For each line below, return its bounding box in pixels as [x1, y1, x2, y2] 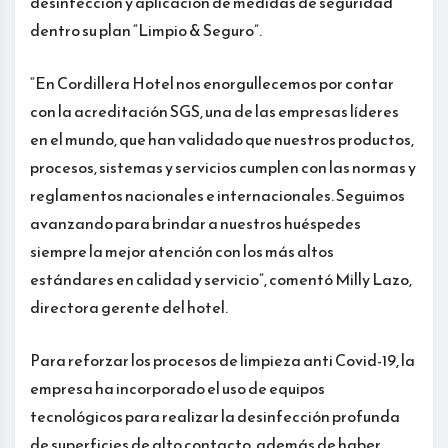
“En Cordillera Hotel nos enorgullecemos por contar [30, 70, 394, 95]
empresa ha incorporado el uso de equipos [30, 375, 325, 400]
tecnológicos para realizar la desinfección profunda [30, 403, 400, 428]
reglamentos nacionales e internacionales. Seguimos [30, 182, 405, 207]
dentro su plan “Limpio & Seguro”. [30, 17, 262, 42]
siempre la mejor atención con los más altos [30, 238, 334, 263]
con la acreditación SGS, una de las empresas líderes [30, 98, 399, 123]
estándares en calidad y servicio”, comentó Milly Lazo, [30, 266, 412, 291]
